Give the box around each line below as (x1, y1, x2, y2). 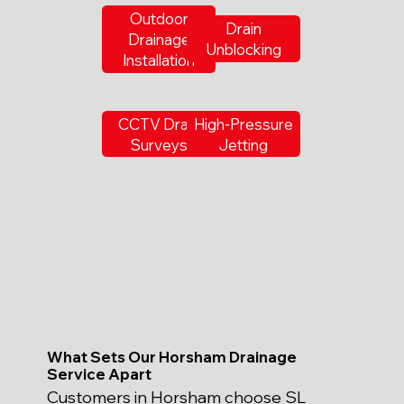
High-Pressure (194, 114, 294, 133)
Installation (123, 50, 196, 69)
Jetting (219, 134, 269, 154)
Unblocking (206, 40, 281, 60)
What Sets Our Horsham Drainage (47, 346, 298, 366)
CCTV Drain (118, 114, 200, 133)
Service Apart (47, 363, 152, 383)
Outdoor (129, 8, 188, 28)
